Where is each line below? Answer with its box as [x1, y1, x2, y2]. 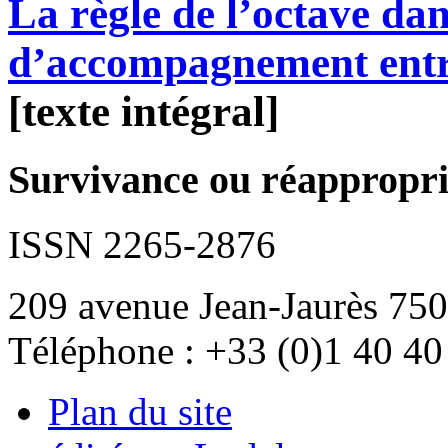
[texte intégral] [8, 88, 279, 136]
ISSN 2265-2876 [8, 222, 276, 266]
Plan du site [48, 389, 232, 433]
